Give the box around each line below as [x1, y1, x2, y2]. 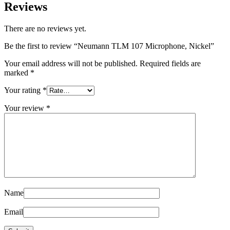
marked [4, 68, 30, 77]
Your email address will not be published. [4, 59, 138, 68]
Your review [4, 103, 46, 112]
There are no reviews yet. [4, 24, 86, 33]
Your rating [4, 85, 43, 94]
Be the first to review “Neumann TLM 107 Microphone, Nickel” [4, 41, 214, 50]
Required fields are [140, 59, 201, 68]
